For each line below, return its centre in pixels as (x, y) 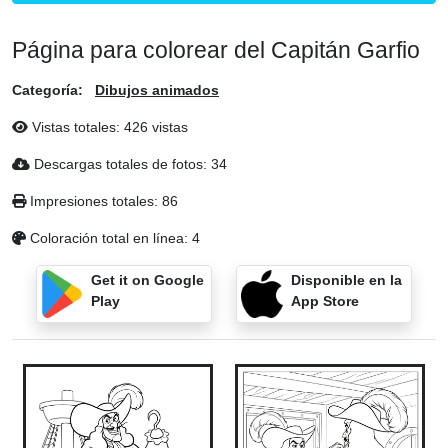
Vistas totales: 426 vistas (108, 127)
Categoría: (47, 90)
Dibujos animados (157, 90)
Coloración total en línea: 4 (113, 238)
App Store (324, 301)
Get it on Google (147, 280)
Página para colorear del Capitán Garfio (216, 50)
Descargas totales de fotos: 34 (128, 164)
